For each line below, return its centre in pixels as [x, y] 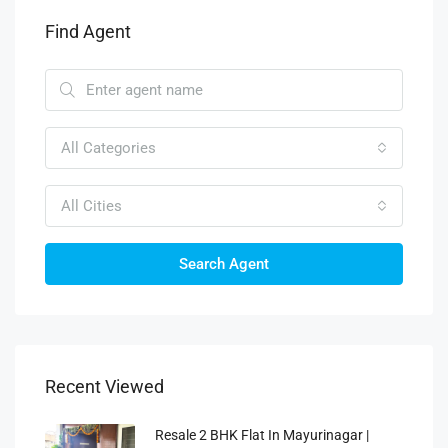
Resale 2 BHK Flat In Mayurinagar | [262, 435]
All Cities [91, 206]
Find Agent [88, 31]
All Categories [108, 148]
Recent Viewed [104, 386]
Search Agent [224, 264]
